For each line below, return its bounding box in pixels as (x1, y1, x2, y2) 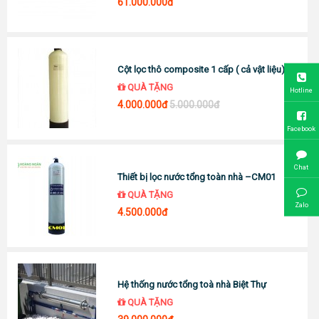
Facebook (287, 124, 316, 132)
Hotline (290, 86, 313, 95)
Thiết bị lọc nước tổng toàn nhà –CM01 (117, 171, 276, 182)
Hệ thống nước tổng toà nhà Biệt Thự (117, 278, 267, 290)
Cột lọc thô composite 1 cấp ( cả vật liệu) (117, 63, 286, 75)
